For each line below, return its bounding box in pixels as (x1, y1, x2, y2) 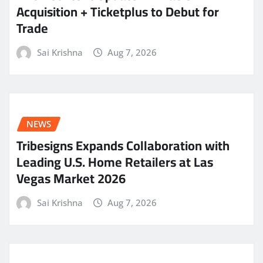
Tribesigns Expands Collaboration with (16, 133, 230, 158)
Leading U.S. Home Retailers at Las (16, 149, 213, 174)
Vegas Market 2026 (16, 166, 126, 191)
